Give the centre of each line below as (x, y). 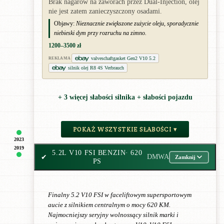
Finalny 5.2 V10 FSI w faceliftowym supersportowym (120, 195)
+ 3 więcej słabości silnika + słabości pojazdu (125, 97)
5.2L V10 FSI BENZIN (89, 153)
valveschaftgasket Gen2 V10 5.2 (123, 58)
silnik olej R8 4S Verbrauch (96, 68)
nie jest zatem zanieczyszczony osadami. (105, 11)
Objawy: (64, 24)
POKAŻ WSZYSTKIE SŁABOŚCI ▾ (125, 129)
